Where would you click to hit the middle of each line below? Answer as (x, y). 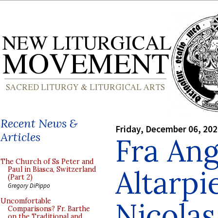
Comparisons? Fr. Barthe (49, 209)
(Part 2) (20, 177)
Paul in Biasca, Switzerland (52, 169)
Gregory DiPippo (29, 185)
